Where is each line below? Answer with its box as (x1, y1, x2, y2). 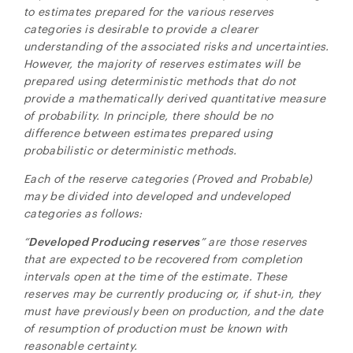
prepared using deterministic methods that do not (24, 74, 296, 87)
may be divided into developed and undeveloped (24, 189, 291, 203)
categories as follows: (24, 206, 143, 220)
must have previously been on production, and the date (24, 304, 323, 318)
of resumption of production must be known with (24, 321, 288, 335)
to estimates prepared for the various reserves (24, 5, 274, 18)
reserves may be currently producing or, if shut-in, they (24, 287, 321, 300)
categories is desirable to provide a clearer (24, 22, 258, 35)
